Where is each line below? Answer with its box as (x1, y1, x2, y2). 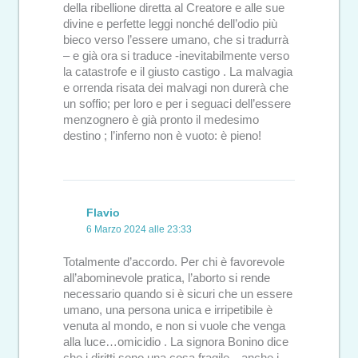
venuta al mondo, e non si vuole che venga (63, 319, 285, 332)
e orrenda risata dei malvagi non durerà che (63, 81, 288, 94)
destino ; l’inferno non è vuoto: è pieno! (63, 129, 261, 142)
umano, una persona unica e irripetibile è (63, 303, 272, 316)
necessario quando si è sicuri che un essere (63, 287, 292, 300)
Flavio (86, 206, 121, 220)
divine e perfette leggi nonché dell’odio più (63, 17, 277, 30)
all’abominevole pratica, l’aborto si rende (63, 271, 270, 284)
